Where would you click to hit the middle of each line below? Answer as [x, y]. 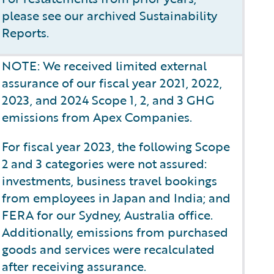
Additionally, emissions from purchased [115, 232]
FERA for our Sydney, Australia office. [107, 215]
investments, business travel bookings [109, 180]
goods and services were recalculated [108, 249]
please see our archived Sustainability [109, 15]
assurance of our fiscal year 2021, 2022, [112, 83]
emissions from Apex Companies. [97, 117]
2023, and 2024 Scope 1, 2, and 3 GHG [108, 100]
